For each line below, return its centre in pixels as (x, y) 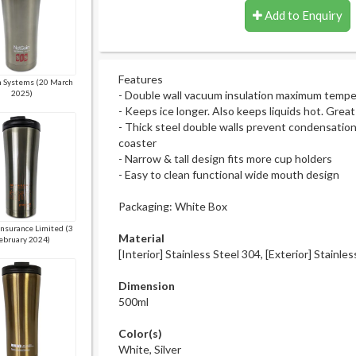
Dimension (147, 286)
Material (141, 238)
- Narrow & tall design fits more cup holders (225, 159)
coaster (137, 143)
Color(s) (140, 333)
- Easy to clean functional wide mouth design (229, 174)
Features (141, 79)
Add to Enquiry (302, 15)
